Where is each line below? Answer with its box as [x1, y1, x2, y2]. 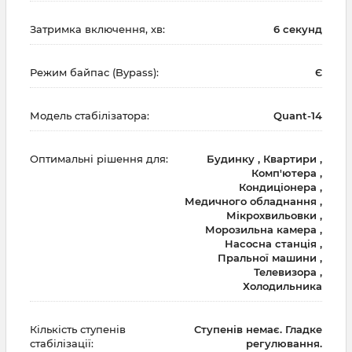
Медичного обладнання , [185, 194, 322, 207]
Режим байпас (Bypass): [30, 65, 159, 79]
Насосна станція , [225, 236, 322, 250]
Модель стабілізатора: [30, 108, 149, 122]
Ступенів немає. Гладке [194, 322, 322, 335]
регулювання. [246, 336, 322, 350]
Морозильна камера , [205, 222, 322, 236]
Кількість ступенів [30, 322, 126, 335]
